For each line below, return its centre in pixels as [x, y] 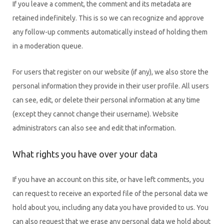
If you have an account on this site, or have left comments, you [108, 179]
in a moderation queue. [48, 46]
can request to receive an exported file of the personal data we [110, 193]
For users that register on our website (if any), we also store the [110, 72]
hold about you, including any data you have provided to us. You [110, 207]
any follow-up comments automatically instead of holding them [110, 32]
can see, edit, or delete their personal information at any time [106, 100]
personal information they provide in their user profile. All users [111, 86]
